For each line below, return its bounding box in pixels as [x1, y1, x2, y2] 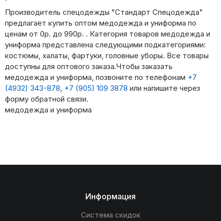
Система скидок [80, 210, 141, 220]
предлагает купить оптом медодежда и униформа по [5, 18, 196, 28]
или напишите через [128, 83, 200, 93]
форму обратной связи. [5, 94, 88, 104]
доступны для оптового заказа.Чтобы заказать [5, 62, 173, 72]
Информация [85, 191, 136, 202]
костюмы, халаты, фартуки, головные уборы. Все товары [5, 51, 209, 61]
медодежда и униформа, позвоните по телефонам [5, 73, 187, 82]
